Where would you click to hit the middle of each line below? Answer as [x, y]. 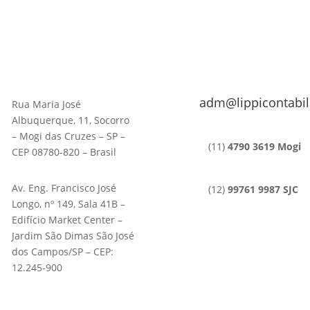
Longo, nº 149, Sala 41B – [69, 204]
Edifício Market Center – [67, 220]
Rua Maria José [47, 104]
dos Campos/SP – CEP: [63, 252]
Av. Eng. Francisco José [64, 188]
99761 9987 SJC [263, 189]
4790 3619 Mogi [264, 147]
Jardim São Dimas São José [73, 236]
